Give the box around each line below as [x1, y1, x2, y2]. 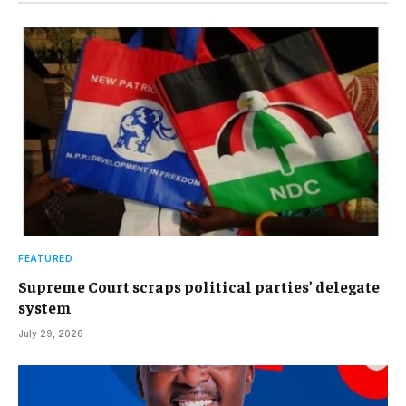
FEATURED [18, 252, 72, 264]
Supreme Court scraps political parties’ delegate [18, 275, 380, 296]
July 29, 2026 [18, 327, 83, 339]
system [18, 296, 72, 317]
